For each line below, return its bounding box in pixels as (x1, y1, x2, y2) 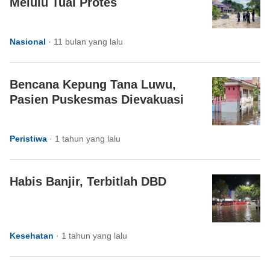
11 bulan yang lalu (54, 37, 123, 46)
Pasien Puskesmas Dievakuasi (10, 93, 184, 106)
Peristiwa (10, 134, 47, 143)
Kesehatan (10, 231, 54, 240)
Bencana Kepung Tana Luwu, (10, 78, 176, 91)
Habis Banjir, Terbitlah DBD (10, 175, 166, 188)
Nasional (10, 37, 46, 46)
